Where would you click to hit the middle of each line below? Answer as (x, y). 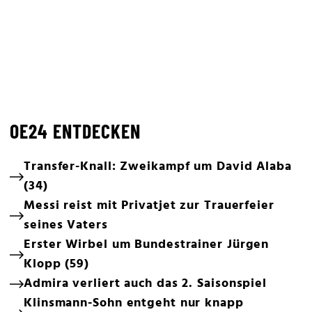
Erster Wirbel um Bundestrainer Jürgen (147, 245)
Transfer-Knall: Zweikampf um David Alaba (158, 167)
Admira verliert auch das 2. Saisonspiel (146, 284)
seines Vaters (66, 226)
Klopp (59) (57, 265)
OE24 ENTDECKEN (75, 131)
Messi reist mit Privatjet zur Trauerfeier (149, 206)
